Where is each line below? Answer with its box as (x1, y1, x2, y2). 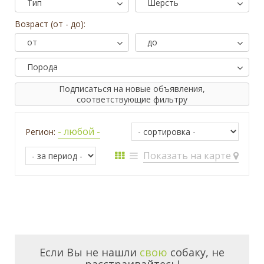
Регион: (25, 126, 58, 138)
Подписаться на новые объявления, (59, 83, 205, 95)
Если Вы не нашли (39, 245, 140, 260)
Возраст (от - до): (15, 18, 85, 30)
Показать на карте (143, 149, 233, 163)
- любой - (58, 125, 100, 138)
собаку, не (167, 245, 225, 260)
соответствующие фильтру (77, 94, 187, 105)
